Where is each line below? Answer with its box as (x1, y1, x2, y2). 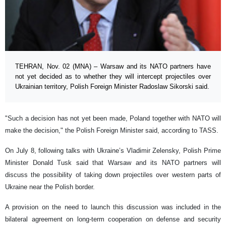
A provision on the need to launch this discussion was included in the (5, 203, 221, 211)
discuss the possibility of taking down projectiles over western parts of (5, 171, 221, 179)
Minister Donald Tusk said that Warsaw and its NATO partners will (5, 158, 221, 166)
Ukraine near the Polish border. (5, 183, 95, 191)
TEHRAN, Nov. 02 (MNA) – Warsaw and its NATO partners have (15, 62, 211, 70)
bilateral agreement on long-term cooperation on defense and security (5, 215, 221, 223)
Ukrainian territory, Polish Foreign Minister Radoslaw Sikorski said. (15, 82, 209, 90)
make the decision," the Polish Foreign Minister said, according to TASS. (5, 126, 218, 134)
